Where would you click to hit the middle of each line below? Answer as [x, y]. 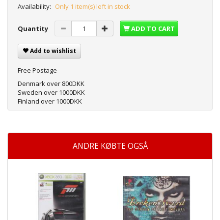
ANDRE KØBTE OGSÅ [110, 146]
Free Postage [37, 70]
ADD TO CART [153, 29]
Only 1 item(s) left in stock [93, 7]
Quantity [34, 29]
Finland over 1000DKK [50, 101]
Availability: [34, 7]
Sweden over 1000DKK [51, 93]
